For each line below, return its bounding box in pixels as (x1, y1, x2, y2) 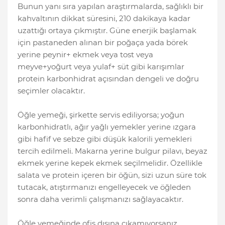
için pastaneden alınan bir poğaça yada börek (18, 38, 188, 48)
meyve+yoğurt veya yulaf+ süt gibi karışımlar (18, 62, 184, 72)
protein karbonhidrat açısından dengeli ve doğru (18, 74, 199, 84)
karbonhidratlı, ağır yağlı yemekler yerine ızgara (18, 122, 196, 132)
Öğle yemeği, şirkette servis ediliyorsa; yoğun (18, 110, 184, 120)
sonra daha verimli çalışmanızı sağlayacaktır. (18, 194, 183, 204)
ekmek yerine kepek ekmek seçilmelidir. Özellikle (18, 158, 202, 168)
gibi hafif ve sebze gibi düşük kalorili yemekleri (18, 134, 192, 144)
